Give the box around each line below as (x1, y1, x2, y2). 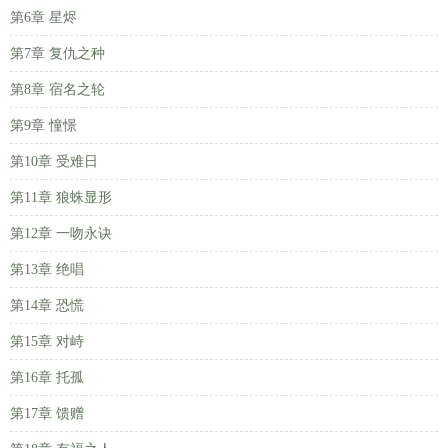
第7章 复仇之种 (10, 46, 105, 61)
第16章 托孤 (10, 370, 84, 385)
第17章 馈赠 (10, 406, 84, 421)
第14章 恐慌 (10, 298, 84, 313)
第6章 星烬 (10, 10, 77, 25)
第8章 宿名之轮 (10, 82, 105, 97)
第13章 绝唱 (10, 262, 84, 277)
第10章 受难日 (10, 154, 98, 169)
